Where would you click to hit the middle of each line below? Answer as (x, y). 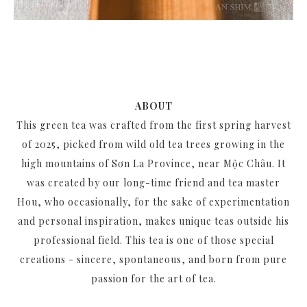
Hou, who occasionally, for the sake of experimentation (153, 202)
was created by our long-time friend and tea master (153, 183)
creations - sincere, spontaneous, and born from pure (153, 259)
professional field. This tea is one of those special (153, 240)
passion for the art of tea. (153, 279)
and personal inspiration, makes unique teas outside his (153, 221)
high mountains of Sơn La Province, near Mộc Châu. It (153, 163)
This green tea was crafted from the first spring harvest (153, 125)
